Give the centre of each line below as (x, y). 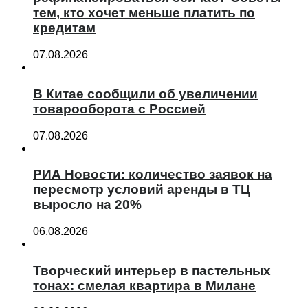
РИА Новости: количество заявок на (153, 175)
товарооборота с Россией (119, 109)
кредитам (64, 28)
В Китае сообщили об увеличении (145, 93)
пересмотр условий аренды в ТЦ (142, 190)
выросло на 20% (87, 205)
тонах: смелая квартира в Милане (144, 285)
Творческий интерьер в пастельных (152, 270)
